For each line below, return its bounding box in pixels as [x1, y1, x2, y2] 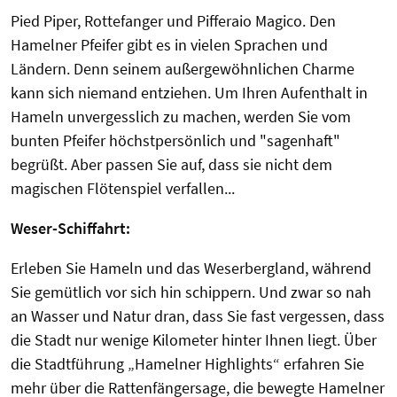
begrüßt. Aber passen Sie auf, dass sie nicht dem [11, 154, 332, 175]
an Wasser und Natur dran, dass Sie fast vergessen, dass [11, 306, 385, 327]
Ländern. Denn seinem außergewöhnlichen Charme [11, 58, 354, 80]
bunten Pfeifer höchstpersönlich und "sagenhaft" [11, 130, 340, 152]
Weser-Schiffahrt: [11, 218, 130, 239]
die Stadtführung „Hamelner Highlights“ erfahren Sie [11, 354, 364, 375]
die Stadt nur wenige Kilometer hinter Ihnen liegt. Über [11, 330, 377, 351]
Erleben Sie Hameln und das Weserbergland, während [11, 258, 371, 279]
